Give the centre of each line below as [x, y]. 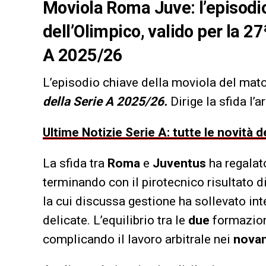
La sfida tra [75, 163]
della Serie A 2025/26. [105, 101]
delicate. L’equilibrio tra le [115, 220]
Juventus [179, 163]
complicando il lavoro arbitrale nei [138, 239]
